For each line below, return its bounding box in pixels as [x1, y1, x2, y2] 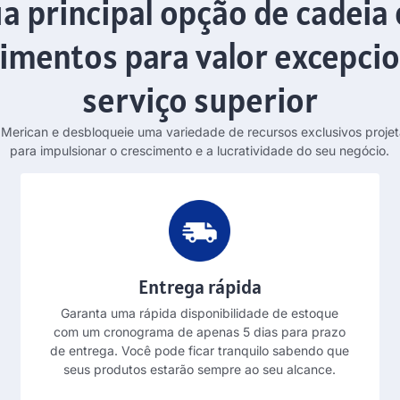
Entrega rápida [137, 273, 262, 299]
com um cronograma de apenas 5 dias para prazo [54, 323, 346, 339]
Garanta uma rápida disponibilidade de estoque [61, 304, 339, 321]
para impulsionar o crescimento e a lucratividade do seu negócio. [10, 143, 390, 159]
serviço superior [81, 79, 318, 123]
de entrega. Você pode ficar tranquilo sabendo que [50, 342, 350, 358]
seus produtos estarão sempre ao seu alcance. [63, 361, 337, 377]
